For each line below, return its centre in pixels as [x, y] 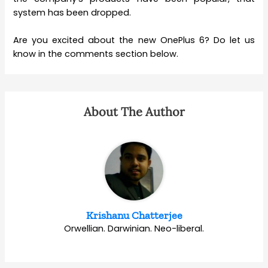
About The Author [134, 112]
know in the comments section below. [96, 54]
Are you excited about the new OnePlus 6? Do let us [134, 40]
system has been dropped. [72, 12]
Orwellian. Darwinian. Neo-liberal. [134, 229]
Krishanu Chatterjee [134, 216]
